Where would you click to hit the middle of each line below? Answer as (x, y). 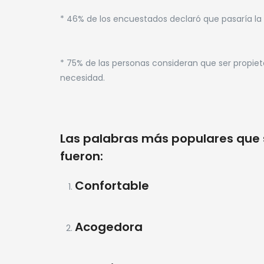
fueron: (82, 156)
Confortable (112, 185)
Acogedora (109, 227)
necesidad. (82, 77)
